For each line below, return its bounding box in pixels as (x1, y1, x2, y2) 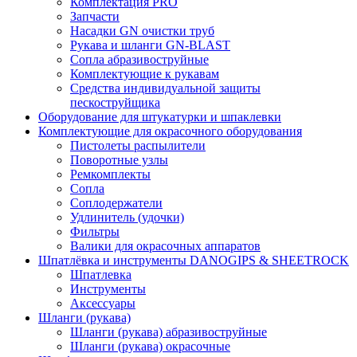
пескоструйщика (70, 95, 160, 109)
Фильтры (70, 224, 120, 238)
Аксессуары (70, 296, 135, 310)
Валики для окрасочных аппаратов (70, 238, 261, 253)
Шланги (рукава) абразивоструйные (70, 324, 267, 339)
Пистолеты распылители (70, 138, 206, 152)
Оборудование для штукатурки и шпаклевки (38, 109, 281, 124)
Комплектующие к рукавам (70, 66, 219, 80)
